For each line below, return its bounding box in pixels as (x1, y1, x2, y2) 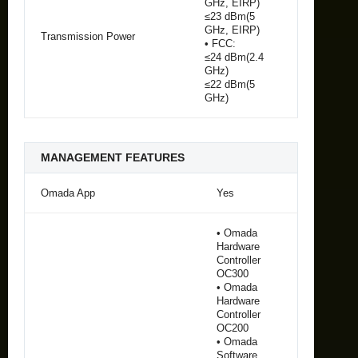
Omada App (41, 186, 95, 199)
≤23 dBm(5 (205, 10, 255, 22)
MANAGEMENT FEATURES (41, 150, 185, 164)
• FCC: (205, 37, 236, 50)
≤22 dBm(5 (205, 78, 255, 90)
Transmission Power (41, 30, 135, 42)
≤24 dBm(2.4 (205, 50, 264, 63)
